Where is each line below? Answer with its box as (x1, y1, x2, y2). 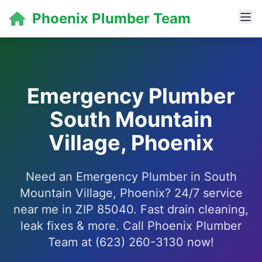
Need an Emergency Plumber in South (25, 170, 237, 184)
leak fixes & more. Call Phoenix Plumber (20, 219, 242, 233)
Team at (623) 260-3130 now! (48, 235, 214, 249)
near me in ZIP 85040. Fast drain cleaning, (13, 202, 249, 216)
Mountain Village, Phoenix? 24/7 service (19, 186, 243, 200)
